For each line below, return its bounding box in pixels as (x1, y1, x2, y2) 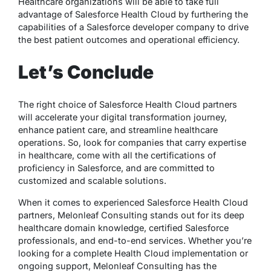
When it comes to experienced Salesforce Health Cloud (18, 197, 248, 208)
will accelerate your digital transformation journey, (18, 112, 227, 123)
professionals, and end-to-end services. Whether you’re (18, 235, 252, 246)
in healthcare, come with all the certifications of (18, 150, 216, 161)
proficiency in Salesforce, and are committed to (18, 163, 215, 174)
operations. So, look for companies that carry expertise (18, 137, 246, 148)
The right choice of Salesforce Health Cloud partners (18, 99, 237, 110)
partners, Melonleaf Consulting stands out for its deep (18, 210, 244, 221)
